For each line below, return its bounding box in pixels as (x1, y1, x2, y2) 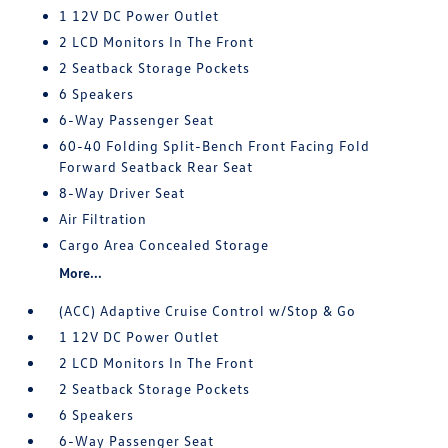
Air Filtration (59, 210, 148, 227)
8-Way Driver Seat (59, 184, 186, 201)
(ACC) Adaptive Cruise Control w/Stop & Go (59, 302, 357, 319)
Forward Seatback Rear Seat (59, 158, 254, 175)
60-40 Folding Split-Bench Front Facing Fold (59, 137, 371, 154)
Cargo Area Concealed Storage (59, 236, 270, 253)
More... (59, 264, 103, 281)
